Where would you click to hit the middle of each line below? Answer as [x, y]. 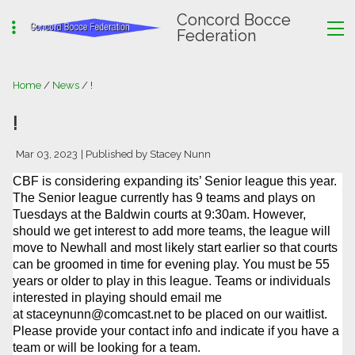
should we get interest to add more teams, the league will [172, 231]
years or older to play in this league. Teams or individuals [172, 281]
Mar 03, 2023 [47, 154]
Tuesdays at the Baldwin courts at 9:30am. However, [159, 214]
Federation [216, 36]
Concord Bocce [233, 20]
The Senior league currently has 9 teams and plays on [164, 198]
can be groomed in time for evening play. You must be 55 [171, 264]
